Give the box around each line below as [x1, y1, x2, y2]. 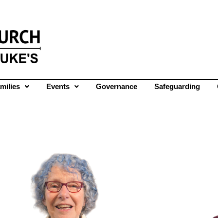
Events [46, 82, 70, 91]
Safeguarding [154, 82, 200, 91]
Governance [96, 82, 137, 91]
